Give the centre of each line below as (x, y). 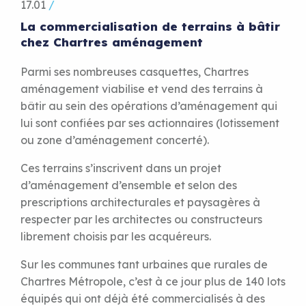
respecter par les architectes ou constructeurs (141, 220)
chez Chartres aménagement (112, 42)
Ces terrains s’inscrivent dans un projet (121, 168)
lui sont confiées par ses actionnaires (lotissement (150, 123)
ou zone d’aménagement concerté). (115, 140)
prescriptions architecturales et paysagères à (140, 203)
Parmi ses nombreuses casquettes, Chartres (135, 72)
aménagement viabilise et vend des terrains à (142, 89)
